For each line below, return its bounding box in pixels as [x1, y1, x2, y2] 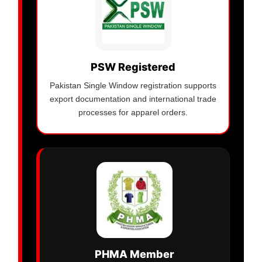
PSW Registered [91, 61, 175, 74]
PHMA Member [95, 248, 174, 261]
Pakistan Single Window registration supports [50, 81, 216, 91]
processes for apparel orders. [78, 108, 188, 118]
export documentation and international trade [50, 94, 216, 104]
